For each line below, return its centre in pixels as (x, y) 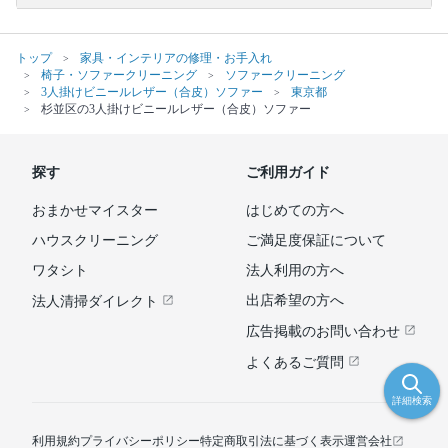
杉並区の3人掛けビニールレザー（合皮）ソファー (176, 108)
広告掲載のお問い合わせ (325, 331)
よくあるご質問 (297, 362)
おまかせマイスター (95, 210)
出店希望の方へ (295, 300)
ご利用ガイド (288, 172)
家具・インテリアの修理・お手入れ (176, 57)
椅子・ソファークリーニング (119, 74)
